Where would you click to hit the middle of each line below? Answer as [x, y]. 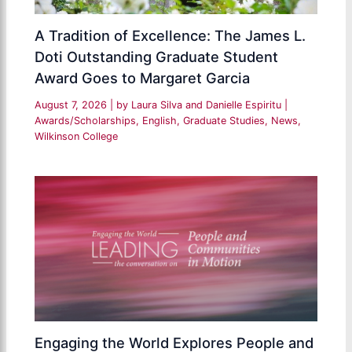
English [160, 121]
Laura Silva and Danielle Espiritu [208, 105]
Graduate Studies [224, 121]
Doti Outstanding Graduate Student [157, 57]
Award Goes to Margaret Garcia [143, 78]
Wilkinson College [77, 137]
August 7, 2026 [73, 105]
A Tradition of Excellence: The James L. [170, 36]
